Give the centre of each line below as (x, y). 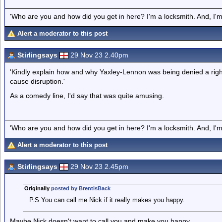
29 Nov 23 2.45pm (99, 166)
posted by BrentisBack (81, 188)
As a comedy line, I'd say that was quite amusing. (87, 96)
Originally (37, 188)
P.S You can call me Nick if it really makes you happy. (107, 200)
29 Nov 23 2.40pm (99, 55)
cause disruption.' (37, 81)
